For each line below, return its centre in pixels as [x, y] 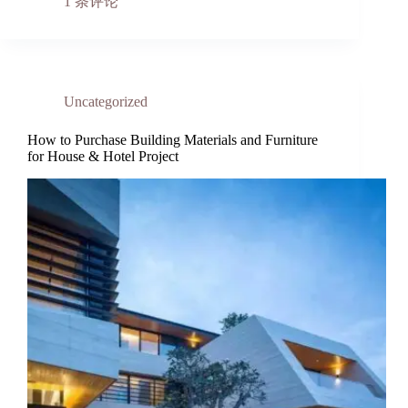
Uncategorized [106, 102]
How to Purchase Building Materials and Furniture [173, 140]
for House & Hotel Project [103, 157]
